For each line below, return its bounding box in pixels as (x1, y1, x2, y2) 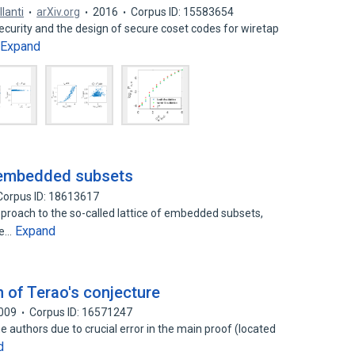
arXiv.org (36, 6, 81, 18)
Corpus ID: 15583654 (131, 6, 235, 18)
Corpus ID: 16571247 (29, 306, 133, 319)
